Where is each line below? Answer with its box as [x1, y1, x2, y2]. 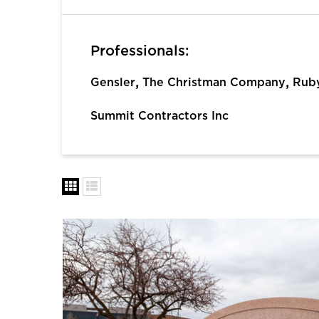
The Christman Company [142, 76, 286, 88]
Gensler [90, 76, 135, 88]
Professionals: [90, 43, 189, 58]
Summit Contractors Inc [90, 110, 229, 122]
